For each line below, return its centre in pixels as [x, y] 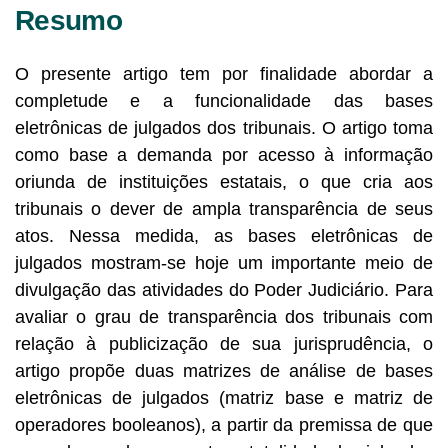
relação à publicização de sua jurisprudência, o [224, 343]
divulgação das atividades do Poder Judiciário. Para [224, 289]
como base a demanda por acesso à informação [224, 154]
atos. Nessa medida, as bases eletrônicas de [224, 235]
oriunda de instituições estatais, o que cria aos [224, 181]
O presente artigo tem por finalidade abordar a [224, 73]
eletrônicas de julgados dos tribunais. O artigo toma [224, 127]
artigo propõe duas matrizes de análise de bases [224, 370]
